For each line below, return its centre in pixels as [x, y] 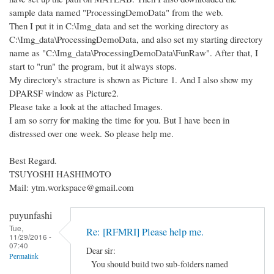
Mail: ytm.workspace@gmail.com [72, 187]
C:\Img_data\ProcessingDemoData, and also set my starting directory [136, 39]
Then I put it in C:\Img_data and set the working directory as [119, 26]
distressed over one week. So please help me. [91, 134]
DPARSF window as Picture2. [64, 93]
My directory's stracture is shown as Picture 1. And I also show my [131, 80]
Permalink [24, 256]
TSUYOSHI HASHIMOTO [60, 174]
